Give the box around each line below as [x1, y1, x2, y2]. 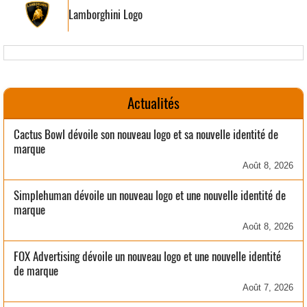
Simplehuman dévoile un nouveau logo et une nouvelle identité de [14, 187, 286, 204]
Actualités [127, 93, 180, 114]
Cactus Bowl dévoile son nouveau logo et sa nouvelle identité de [14, 126, 278, 143]
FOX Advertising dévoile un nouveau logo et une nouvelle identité [14, 248, 281, 265]
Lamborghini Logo [69, 5, 143, 23]
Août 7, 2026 [243, 282, 293, 293]
